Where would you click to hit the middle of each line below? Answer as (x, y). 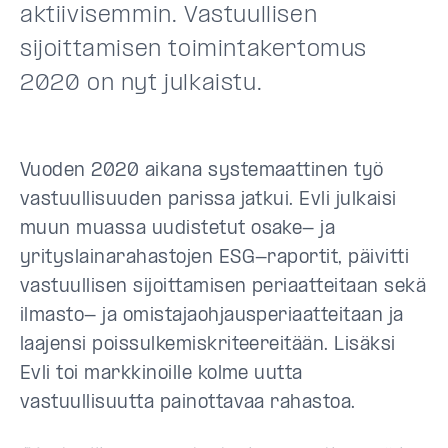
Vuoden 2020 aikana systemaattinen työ (202, 171)
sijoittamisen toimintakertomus (194, 49)
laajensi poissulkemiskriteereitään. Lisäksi (208, 345)
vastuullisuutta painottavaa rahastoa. (188, 403)
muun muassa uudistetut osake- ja (178, 229)
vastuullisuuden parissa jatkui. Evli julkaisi (208, 200)
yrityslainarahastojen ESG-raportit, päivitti (215, 258)
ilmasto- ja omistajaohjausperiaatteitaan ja (212, 316)
